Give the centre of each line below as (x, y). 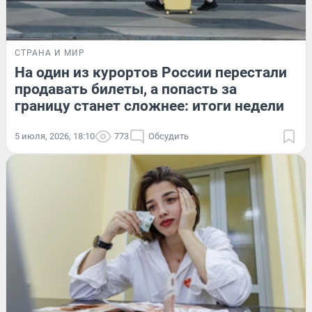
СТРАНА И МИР (50, 53)
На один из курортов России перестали (151, 72)
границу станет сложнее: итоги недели (149, 106)
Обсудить (169, 136)
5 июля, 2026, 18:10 (55, 136)
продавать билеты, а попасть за (126, 89)
